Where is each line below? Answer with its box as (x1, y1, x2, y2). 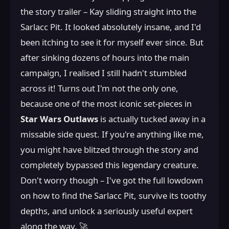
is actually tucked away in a (98, 113, 205, 125)
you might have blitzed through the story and (20, 144, 198, 155)
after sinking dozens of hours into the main (20, 52, 189, 63)
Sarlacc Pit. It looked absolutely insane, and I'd (20, 21, 201, 33)
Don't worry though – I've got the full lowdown (20, 174, 203, 186)
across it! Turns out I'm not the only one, (20, 82, 178, 94)
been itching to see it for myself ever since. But (20, 36, 203, 48)
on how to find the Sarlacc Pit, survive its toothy (20, 190, 207, 201)
